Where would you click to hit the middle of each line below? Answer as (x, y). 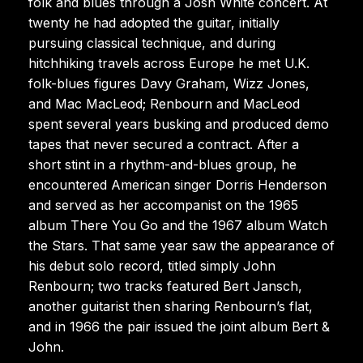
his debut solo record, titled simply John (152, 265)
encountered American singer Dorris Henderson (177, 184)
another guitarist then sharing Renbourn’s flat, (171, 306)
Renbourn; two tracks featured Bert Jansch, (165, 286)
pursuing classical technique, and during (152, 43)
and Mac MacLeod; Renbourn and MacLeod (164, 103)
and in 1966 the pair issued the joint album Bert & (179, 326)
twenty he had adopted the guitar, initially (154, 22)
